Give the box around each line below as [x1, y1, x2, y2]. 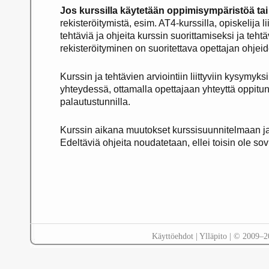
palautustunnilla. [60, 96, 130, 107]
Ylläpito [199, 231, 227, 241]
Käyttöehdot [151, 231, 193, 241]
